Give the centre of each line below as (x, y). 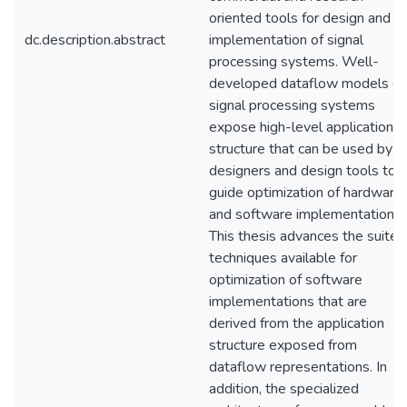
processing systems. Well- (294, 62)
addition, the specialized (284, 389)
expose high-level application (301, 127)
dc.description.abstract (95, 40)
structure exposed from (283, 345)
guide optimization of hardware (306, 193)
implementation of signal (286, 40)
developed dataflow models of (307, 84)
